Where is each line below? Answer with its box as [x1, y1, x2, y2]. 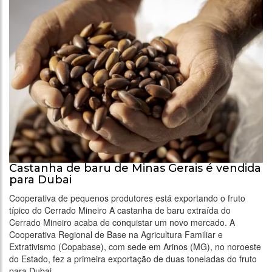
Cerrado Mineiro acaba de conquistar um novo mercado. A [9, 216, 235, 228]
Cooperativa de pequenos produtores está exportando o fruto [9, 191, 245, 204]
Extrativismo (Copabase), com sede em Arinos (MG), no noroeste [9, 240, 261, 253]
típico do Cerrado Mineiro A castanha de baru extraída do [9, 203, 231, 216]
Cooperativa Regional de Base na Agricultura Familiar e [9, 228, 223, 240]
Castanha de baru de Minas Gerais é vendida [9, 161, 261, 175]
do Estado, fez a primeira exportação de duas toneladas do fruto [9, 252, 257, 265]
